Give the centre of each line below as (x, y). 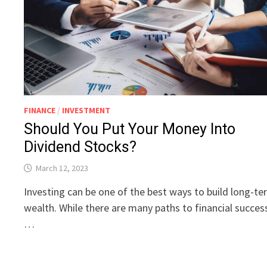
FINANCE (40, 111)
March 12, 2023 (62, 168)
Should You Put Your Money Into (130, 129)
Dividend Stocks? (80, 147)
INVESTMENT (86, 111)
